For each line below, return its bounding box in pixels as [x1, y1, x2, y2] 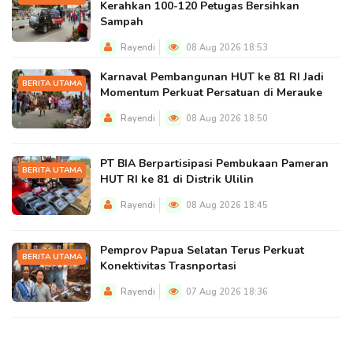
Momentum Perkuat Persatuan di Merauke [100, 85, 322, 100]
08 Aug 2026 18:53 [184, 42, 268, 54]
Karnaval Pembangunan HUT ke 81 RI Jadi [100, 69, 324, 84]
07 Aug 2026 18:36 [184, 286, 268, 298]
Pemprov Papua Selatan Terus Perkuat [100, 243, 304, 258]
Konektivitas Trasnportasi [100, 258, 236, 273]
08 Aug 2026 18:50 [184, 113, 268, 124]
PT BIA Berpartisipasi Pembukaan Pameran [100, 156, 329, 171]
